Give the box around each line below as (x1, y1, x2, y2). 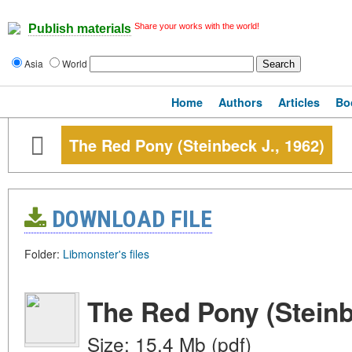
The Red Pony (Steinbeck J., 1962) (69, 134, 324, 156)
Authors (218, 94, 262, 110)
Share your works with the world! (134, 21, 259, 31)
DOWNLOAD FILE (46, 205, 212, 233)
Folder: (24, 246, 63, 262)
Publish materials (28, 22, 131, 36)
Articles (278, 94, 320, 110)
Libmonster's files (63, 246, 149, 262)
